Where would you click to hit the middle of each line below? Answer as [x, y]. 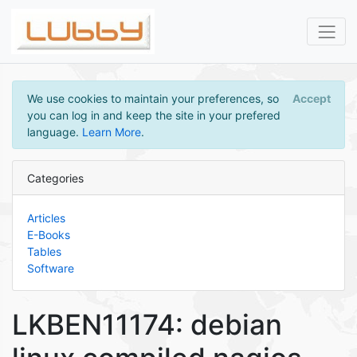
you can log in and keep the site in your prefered [153, 115]
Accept [311, 98]
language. [54, 131]
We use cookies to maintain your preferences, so [153, 98]
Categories [55, 178]
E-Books [48, 234]
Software [50, 268]
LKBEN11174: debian [147, 324]
